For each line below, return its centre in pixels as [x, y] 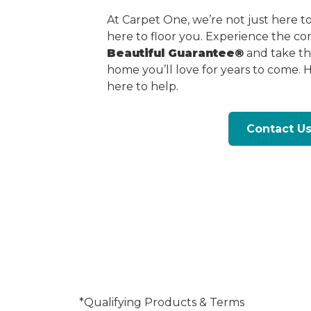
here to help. [143, 86]
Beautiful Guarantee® [175, 53]
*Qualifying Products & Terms [162, 302]
